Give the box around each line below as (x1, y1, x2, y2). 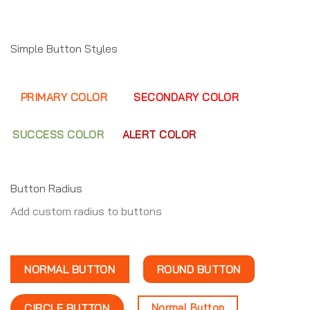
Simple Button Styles (10, 41, 118, 55)
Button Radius (10, 181, 82, 195)
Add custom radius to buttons (10, 203, 162, 218)
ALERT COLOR (122, 127, 197, 142)
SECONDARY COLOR (134, 89, 239, 104)
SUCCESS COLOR (12, 127, 104, 142)
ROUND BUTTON (156, 262, 241, 276)
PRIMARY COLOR (20, 89, 108, 104)
